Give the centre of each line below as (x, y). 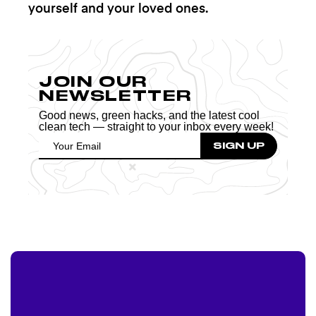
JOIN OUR (93, 81)
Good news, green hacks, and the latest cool (149, 115)
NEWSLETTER (116, 95)
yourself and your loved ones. (118, 9)
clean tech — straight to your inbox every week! (156, 126)
